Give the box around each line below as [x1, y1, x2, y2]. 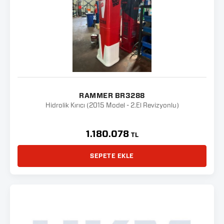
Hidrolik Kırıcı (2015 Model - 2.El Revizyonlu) [45, 102, 179, 109]
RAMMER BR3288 [79, 92, 145, 99]
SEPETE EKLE [90, 153, 134, 159]
